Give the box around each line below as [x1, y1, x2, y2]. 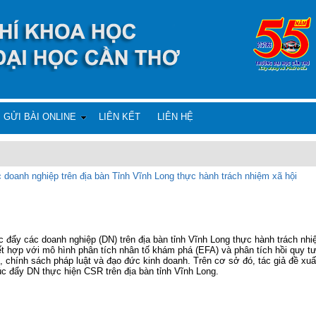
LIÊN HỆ [157, 111, 193, 122]
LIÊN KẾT [99, 111, 140, 122]
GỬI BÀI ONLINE [4, 111, 76, 122]
